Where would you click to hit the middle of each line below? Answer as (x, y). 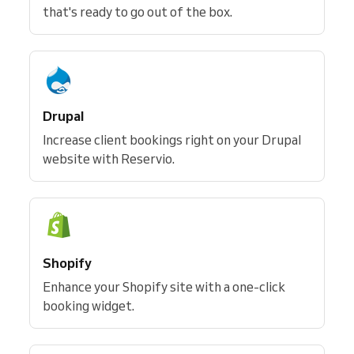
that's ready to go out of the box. (137, 12)
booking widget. (88, 306)
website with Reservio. (109, 159)
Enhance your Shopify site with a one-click (164, 287)
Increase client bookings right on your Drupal (172, 140)
